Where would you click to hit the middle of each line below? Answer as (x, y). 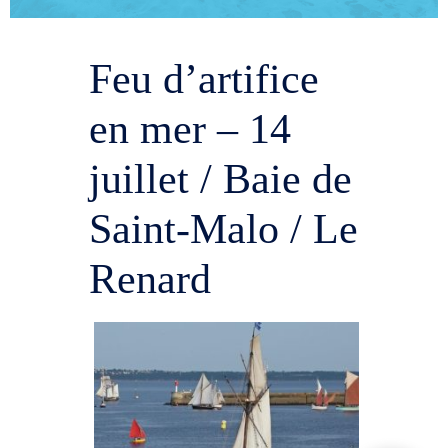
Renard (150, 279)
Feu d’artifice (204, 79)
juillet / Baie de (221, 179)
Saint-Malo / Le (224, 229)
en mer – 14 (190, 129)
